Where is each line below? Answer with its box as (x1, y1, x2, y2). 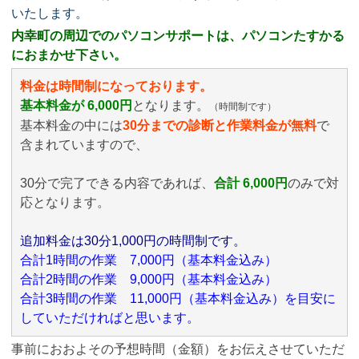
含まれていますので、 (20, 138, 148, 151)
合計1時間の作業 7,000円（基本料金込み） (20, 253, 277, 267)
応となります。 (20, 196, 110, 209)
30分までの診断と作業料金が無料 (123, 119, 317, 132)
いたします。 (11, 6, 88, 20)
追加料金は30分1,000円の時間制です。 (20, 234, 246, 248)
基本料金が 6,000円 (20, 99, 132, 112)
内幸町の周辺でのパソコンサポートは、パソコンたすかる (11, 29, 345, 42)
